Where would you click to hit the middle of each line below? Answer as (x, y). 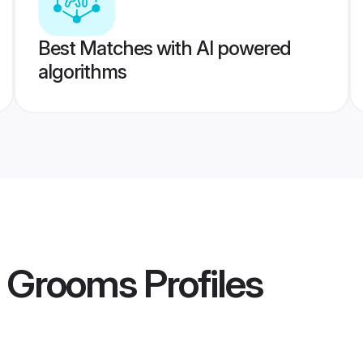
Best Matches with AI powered (164, 48)
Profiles (199, 284)
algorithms (82, 72)
